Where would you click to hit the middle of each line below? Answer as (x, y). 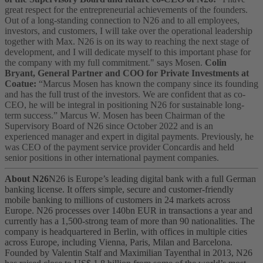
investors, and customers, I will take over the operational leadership (129, 31)
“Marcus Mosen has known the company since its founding (147, 84)
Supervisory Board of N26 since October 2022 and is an (109, 126)
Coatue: (21, 84)
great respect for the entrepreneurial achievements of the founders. (126, 10)
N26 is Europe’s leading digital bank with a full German (152, 179)
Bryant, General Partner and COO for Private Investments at (127, 73)
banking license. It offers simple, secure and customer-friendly (119, 190)
